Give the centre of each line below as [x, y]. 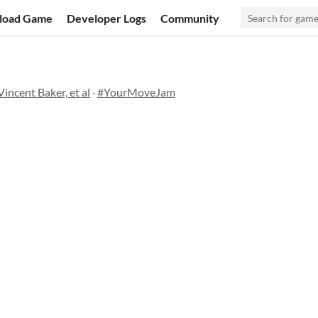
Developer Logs [107, 18]
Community [190, 18]
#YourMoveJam [136, 92]
